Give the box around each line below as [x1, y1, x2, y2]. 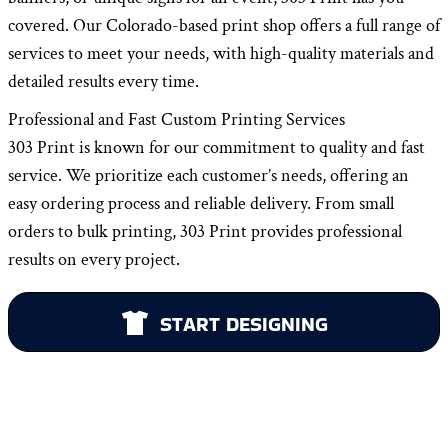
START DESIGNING [160, 309, 329, 338]
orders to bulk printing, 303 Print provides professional [8, 219, 402, 243]
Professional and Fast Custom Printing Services [8, 107, 345, 131]
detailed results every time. [8, 69, 199, 93]
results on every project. [8, 247, 180, 271]
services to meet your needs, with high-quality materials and [8, 41, 434, 65]
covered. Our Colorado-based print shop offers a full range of [8, 13, 440, 37]
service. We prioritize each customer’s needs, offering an [8, 163, 409, 187]
